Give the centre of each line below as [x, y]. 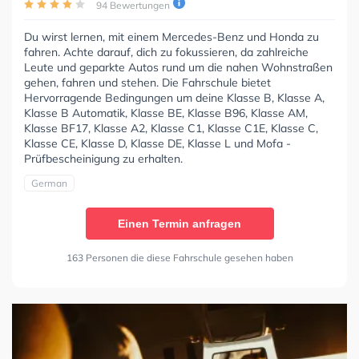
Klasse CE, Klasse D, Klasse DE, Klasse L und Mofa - [157, 143]
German [49, 183]
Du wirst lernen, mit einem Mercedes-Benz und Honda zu [171, 36]
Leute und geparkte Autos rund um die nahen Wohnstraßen [178, 67]
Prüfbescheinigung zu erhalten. [103, 158]
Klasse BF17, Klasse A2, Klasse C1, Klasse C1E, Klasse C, [171, 128]
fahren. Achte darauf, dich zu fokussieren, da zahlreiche [166, 52]
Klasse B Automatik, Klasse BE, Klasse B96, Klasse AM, [166, 113]
